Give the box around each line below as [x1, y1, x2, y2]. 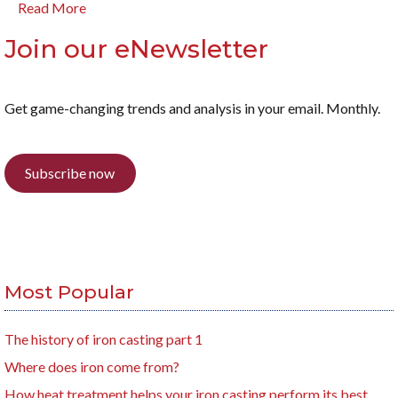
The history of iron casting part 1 [4, 330, 203, 348]
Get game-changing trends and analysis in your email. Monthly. [4, 99, 380, 116]
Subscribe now [25, 164, 115, 182]
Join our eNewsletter [4, 33, 268, 64]
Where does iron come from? [4, 358, 179, 376]
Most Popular [4, 281, 134, 304]
